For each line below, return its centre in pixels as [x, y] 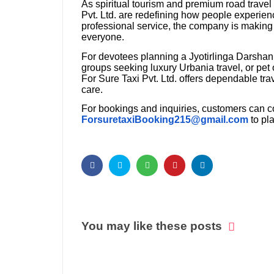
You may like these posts [152, 226]
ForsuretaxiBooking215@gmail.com [165, 120]
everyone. [103, 37]
